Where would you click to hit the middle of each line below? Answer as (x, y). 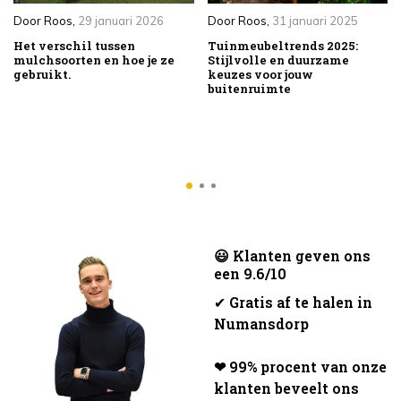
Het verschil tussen (74, 46)
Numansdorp (261, 323)
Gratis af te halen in (301, 302)
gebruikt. (42, 75)
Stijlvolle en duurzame (278, 60)
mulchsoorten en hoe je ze (94, 60)
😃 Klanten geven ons (292, 255)
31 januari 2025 (315, 21)
